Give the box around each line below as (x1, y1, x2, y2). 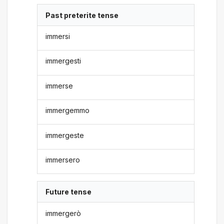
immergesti (45, 56, 81, 65)
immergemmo (45, 106, 90, 115)
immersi (45, 32, 70, 40)
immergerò (45, 208, 81, 217)
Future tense (45, 187, 92, 196)
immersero (45, 155, 80, 164)
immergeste (45, 130, 84, 139)
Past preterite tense (45, 10, 119, 19)
